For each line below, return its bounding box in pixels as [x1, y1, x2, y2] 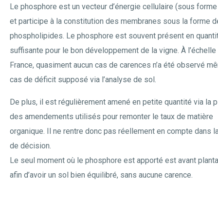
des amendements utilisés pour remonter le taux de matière [10, 112, 213, 121]
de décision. [10, 141, 51, 150]
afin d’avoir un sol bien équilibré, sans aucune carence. [10, 170, 193, 180]
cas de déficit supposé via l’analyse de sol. [10, 75, 156, 84]
